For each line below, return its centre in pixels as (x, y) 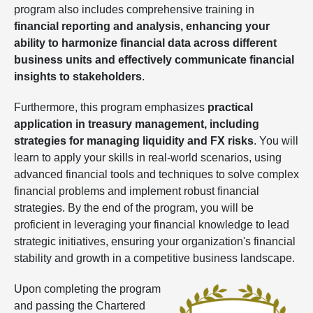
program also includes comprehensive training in (134, 9)
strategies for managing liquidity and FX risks (134, 141)
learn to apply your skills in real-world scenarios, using (148, 158)
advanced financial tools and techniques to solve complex (156, 174)
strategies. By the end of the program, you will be (134, 208)
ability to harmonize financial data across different (145, 43)
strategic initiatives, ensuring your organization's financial (155, 241)
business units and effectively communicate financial (154, 60)
